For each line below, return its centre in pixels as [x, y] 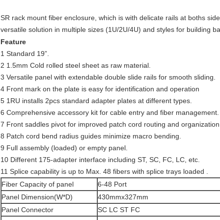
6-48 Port [112, 184]
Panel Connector [27, 210]
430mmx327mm [123, 197]
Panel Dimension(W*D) [37, 197]
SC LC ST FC [119, 210]
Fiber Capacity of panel [38, 184]
